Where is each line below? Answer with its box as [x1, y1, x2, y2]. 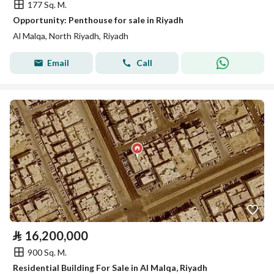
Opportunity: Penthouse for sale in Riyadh [13, 15, 183, 25]
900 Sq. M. [28, 246, 67, 257]
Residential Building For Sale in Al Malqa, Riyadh [13, 262, 207, 273]
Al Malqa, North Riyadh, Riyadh [13, 31, 128, 41]
